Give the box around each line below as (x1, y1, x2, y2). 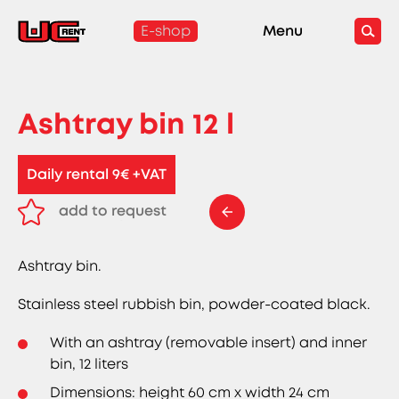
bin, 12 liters (50, 354, 129, 374)
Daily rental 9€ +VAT (27, 165, 167, 183)
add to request (59, 201, 167, 221)
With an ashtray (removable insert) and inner (50, 333, 368, 353)
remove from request (59, 217, 209, 237)
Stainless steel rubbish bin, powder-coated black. (18, 295, 370, 314)
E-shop (141, 21, 191, 40)
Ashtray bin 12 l (18, 105, 234, 142)
